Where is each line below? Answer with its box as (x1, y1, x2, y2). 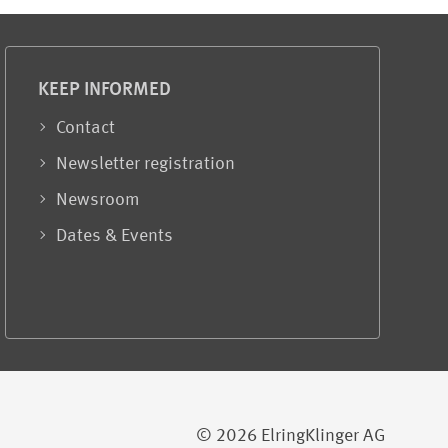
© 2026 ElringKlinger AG (195, 426, 386, 445)
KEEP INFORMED (38, 80, 172, 101)
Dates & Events (56, 227, 174, 246)
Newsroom (56, 191, 141, 210)
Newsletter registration (56, 155, 236, 174)
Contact (56, 119, 116, 138)
